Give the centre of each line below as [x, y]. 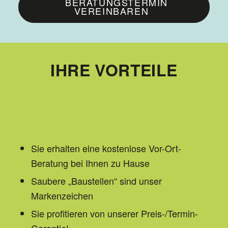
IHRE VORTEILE [114, 69]
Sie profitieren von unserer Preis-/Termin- [114, 213]
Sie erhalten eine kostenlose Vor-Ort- [106, 148]
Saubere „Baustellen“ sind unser [96, 180]
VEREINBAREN [111, 11]
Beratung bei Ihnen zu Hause [90, 163]
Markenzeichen [62, 195]
